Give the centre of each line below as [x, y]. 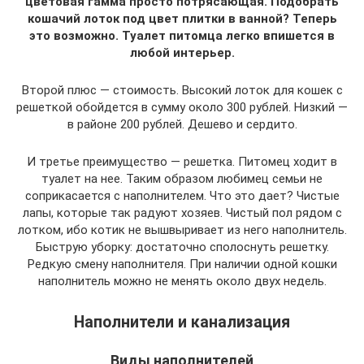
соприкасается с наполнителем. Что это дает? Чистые [182, 195]
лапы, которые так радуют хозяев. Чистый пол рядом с [182, 212]
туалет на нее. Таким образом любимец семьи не [182, 178]
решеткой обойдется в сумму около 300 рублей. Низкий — [182, 107]
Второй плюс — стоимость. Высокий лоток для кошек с [182, 90]
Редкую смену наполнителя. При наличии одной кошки [182, 264]
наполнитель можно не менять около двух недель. [182, 281]
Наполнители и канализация [182, 322]
